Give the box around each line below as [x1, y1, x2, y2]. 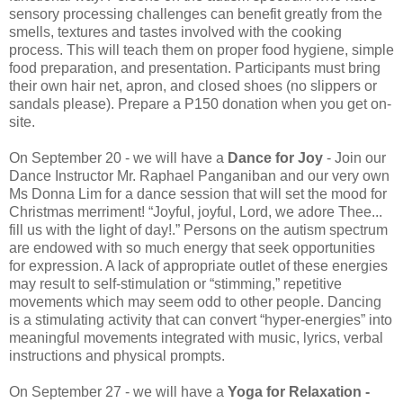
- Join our [323, 150, 386, 166]
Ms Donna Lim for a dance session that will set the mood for [9, 186, 387, 202]
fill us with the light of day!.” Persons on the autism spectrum [9, 222, 388, 238]
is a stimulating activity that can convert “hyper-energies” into [9, 312, 392, 328]
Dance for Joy [224, 150, 323, 166]
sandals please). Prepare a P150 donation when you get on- [9, 96, 391, 112]
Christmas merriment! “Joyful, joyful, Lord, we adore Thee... [9, 204, 382, 220]
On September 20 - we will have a [9, 150, 224, 166]
